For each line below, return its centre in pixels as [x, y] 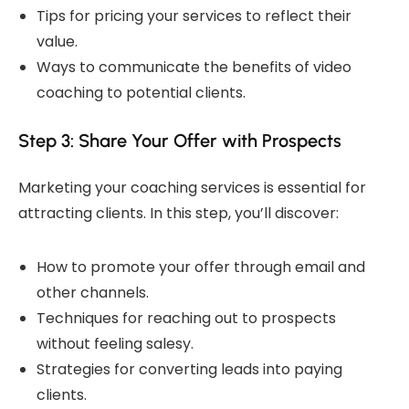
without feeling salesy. [115, 343]
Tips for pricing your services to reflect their [194, 16]
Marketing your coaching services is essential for [192, 187]
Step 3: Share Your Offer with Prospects [180, 140]
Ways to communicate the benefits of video [194, 67]
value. [57, 41]
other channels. [93, 292]
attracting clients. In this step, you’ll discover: [178, 213]
